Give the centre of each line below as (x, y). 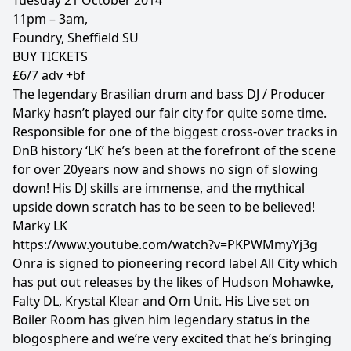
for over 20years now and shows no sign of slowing (165, 169)
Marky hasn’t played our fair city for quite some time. (170, 113)
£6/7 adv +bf (49, 75)
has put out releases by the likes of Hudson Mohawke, (173, 282)
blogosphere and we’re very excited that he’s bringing (172, 338)
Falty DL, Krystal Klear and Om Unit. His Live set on (161, 301)
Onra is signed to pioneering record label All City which (175, 263)
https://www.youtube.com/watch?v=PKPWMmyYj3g (165, 244)
